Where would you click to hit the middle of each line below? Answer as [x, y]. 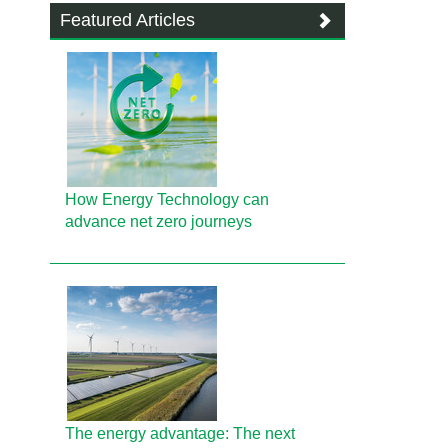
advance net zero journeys [159, 221]
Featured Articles [128, 20]
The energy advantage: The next [180, 433]
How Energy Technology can [167, 199]
